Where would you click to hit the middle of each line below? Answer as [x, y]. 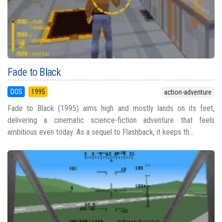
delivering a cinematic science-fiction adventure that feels [111, 120]
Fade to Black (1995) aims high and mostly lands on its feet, [111, 109]
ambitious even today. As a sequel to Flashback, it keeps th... [101, 132]
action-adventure [188, 92]
